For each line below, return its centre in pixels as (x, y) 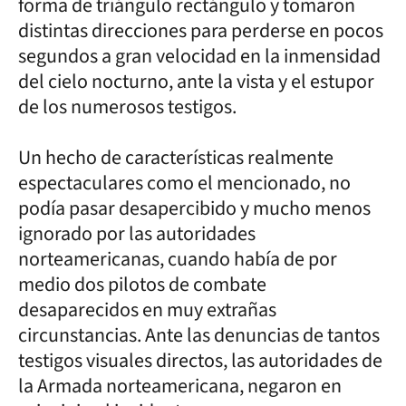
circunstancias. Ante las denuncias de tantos (199, 335)
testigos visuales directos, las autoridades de (200, 361)
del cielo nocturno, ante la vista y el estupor (196, 82)
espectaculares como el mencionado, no (184, 183)
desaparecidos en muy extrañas (147, 310)
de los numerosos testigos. (127, 107)
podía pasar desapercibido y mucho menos (194, 208)
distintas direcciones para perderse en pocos (201, 31)
